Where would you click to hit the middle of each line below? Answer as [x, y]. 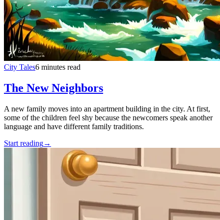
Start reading [24, 143]
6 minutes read [58, 67]
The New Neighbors [54, 88]
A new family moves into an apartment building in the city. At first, [107, 109]
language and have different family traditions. [74, 126]
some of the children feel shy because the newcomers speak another [108, 117]
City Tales [20, 67]
